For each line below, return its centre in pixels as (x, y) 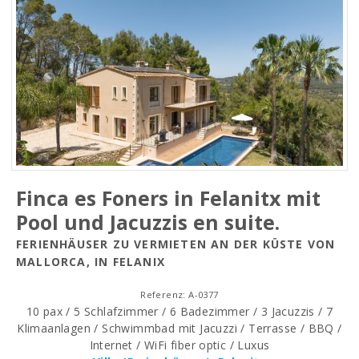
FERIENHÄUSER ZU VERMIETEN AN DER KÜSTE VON (176, 244)
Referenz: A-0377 (179, 294)
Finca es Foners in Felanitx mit (168, 198)
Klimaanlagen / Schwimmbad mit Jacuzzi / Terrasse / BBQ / (179, 328)
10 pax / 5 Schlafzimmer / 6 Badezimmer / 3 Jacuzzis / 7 (179, 311)
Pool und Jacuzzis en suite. (148, 222)
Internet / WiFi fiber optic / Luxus (179, 345)
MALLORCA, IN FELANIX (91, 261)
